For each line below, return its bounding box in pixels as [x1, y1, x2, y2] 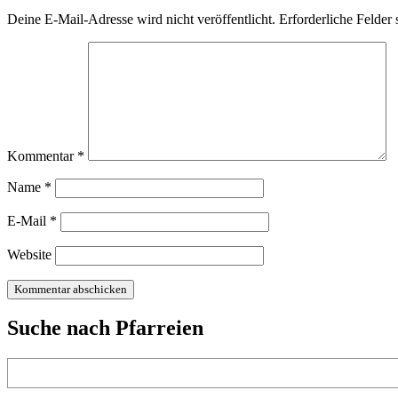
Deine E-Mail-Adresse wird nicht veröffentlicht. [7, 11, 275, 27]
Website [7, 246, 52, 262]
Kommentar [7, 147, 77, 163]
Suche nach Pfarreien [7, 316, 203, 340]
